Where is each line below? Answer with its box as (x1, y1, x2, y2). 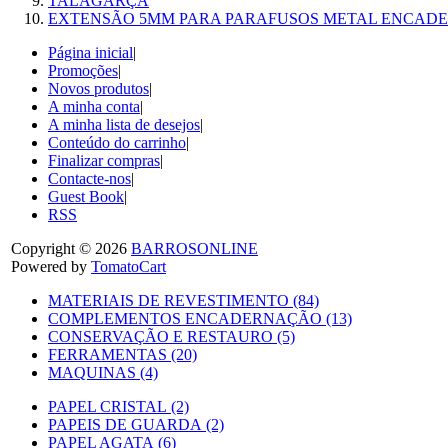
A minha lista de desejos (48, 115, 200, 133)
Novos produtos (48, 79, 149, 97)
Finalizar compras (48, 151, 160, 169)
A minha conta (48, 97, 140, 115)
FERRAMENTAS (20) (48, 345, 197, 363)
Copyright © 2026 (11, 239, 131, 257)
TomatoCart (91, 257, 166, 275)
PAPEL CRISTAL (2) (48, 397, 189, 415)
